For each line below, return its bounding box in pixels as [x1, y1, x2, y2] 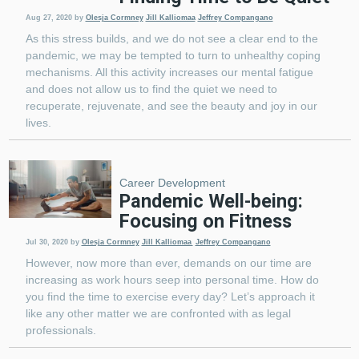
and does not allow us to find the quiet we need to [25, 83, 277, 96]
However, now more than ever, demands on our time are [25, 256, 312, 270]
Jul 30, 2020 [25, 238, 68, 247]
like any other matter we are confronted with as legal [25, 307, 291, 321]
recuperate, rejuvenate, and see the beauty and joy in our [25, 99, 317, 113]
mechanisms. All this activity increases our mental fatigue [25, 66, 313, 79]
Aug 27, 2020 [25, 14, 72, 22]
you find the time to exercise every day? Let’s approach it [25, 290, 315, 304]
